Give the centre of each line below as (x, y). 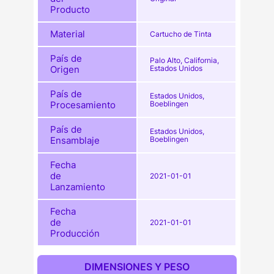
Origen (65, 69)
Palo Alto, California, (185, 60)
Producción (75, 233)
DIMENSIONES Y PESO (137, 266)
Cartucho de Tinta (181, 34)
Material (68, 34)
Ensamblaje (75, 140)
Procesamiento (83, 105)
